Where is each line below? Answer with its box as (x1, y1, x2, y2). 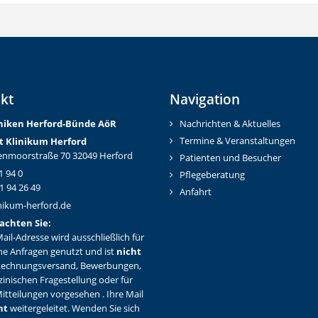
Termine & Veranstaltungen (180, 135, 295, 148)
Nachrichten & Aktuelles (180, 118, 280, 131)
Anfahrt (180, 186, 212, 199)
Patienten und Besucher (180, 152, 281, 165)
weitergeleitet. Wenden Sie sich (7, 302, 140, 315)
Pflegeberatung (180, 169, 245, 182)
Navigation (170, 89, 240, 109)
